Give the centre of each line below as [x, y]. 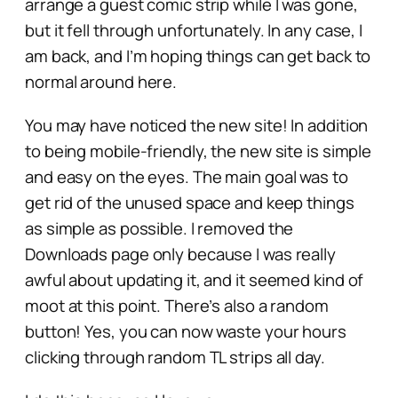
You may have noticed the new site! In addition [197, 125]
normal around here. [101, 81]
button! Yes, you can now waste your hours [186, 331]
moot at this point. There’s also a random [177, 305]
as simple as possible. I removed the [159, 228]
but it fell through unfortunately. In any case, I [194, 30]
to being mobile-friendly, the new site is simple [199, 151]
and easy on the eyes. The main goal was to [187, 176]
